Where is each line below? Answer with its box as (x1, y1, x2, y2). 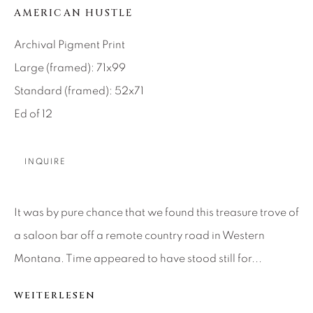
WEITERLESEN (14, 289, 96, 302)
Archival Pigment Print (14, 39, 125, 50)
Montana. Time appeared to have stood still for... (14, 253, 262, 264)
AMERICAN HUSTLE (14, 6, 133, 20)
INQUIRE (24, 157, 66, 166)
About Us (21, 18, 75, 33)
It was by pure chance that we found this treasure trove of (14, 207, 299, 218)
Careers (21, 65, 68, 80)
